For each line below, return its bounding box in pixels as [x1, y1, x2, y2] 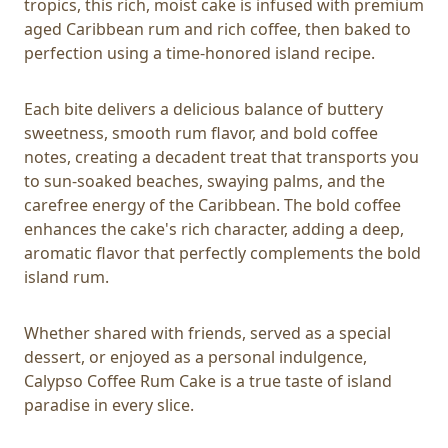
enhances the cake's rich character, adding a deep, [24, 217, 404, 240]
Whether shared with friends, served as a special [24, 321, 391, 344]
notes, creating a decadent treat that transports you [24, 145, 419, 168]
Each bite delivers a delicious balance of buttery [24, 97, 383, 120]
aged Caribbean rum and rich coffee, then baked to [24, 17, 411, 40]
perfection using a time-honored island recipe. [24, 41, 375, 64]
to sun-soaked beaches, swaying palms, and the [24, 169, 385, 192]
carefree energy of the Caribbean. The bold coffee [24, 193, 401, 216]
